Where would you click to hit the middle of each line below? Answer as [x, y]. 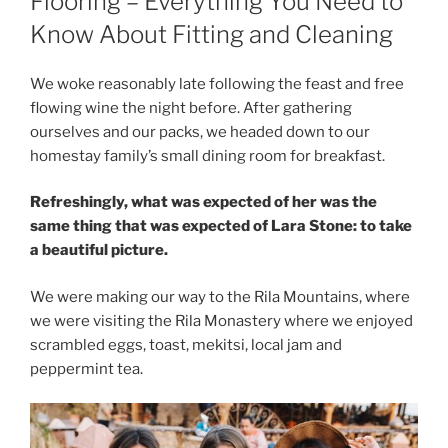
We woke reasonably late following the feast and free [217, 83]
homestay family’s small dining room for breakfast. [207, 155]
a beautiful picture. [99, 250]
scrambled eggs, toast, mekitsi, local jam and [186, 344]
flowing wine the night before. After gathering [191, 107]
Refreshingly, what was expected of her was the [203, 202]
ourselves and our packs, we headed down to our [200, 131]
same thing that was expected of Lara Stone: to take [221, 226]
